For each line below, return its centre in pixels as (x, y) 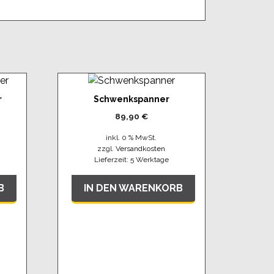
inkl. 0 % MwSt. (131, 137)
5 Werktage (149, 159)
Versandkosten (141, 148)
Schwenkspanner (131, 99)
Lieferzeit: (112, 159)
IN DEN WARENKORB (133, 188)
